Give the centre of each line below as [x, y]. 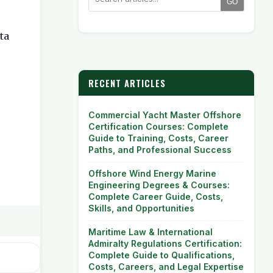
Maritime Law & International [151, 232]
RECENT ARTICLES [127, 83]
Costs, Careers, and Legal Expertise [166, 267]
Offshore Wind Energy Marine [152, 173]
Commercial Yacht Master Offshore [165, 115]
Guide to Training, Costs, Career [158, 138]
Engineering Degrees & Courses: [159, 185]
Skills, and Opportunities [141, 208]
